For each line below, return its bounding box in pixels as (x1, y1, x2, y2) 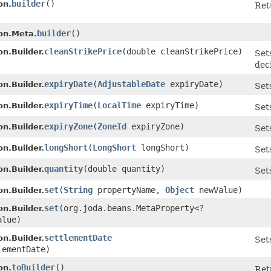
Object (165, 185, 194, 195)
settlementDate (44, 233, 112, 243)
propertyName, (93, 185, 165, 195)
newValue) (194, 185, 243, 195)
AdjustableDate (97, 79, 165, 90)
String (64, 185, 93, 195)
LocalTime (97, 100, 141, 111)
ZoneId (97, 122, 126, 132)
